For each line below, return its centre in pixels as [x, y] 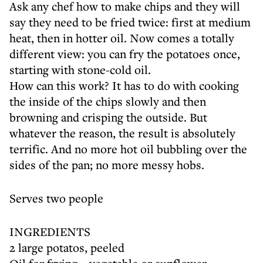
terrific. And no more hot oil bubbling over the [128, 149]
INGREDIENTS [50, 232]
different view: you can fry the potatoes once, [125, 54]
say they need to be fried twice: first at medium [130, 22]
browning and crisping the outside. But [108, 117]
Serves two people [56, 198]
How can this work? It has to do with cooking [124, 85]
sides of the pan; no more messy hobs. [107, 165]
